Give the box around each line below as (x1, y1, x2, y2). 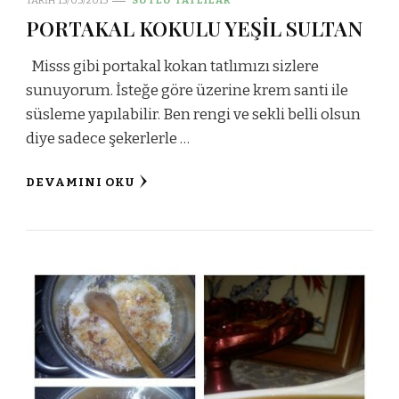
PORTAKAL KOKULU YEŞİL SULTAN (26, 14, 362, 43)
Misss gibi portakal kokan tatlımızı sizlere (26, 57, 319, 77)
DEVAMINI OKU (26, 175, 134, 191)
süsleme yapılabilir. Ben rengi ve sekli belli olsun (26, 105, 361, 125)
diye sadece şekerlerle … (26, 129, 190, 149)
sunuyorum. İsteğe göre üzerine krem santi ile (26, 81, 348, 101)
